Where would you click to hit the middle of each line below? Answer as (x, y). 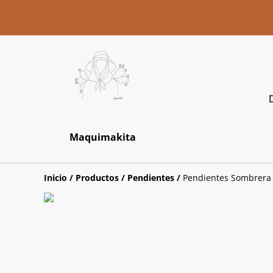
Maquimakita (102, 137)
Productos (97, 178)
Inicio (55, 178)
